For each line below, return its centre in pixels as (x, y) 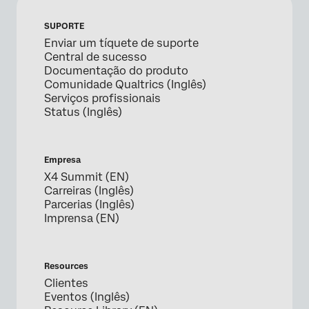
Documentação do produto (116, 71)
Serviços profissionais (102, 99)
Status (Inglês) (83, 112)
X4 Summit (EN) (87, 177)
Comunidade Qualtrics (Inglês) (125, 85)
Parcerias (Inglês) (89, 205)
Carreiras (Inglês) (89, 191)
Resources (66, 267)
